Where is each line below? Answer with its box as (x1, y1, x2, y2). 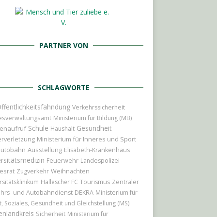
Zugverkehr (16, 167, 49, 175)
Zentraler (111, 178, 139, 186)
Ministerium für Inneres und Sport (36, 135, 136, 143)
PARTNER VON (39, 41, 88, 50)
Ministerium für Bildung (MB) (53, 114, 132, 122)
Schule (28, 124, 48, 133)
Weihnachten (50, 167, 90, 175)
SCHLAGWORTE (37, 83, 90, 92)
